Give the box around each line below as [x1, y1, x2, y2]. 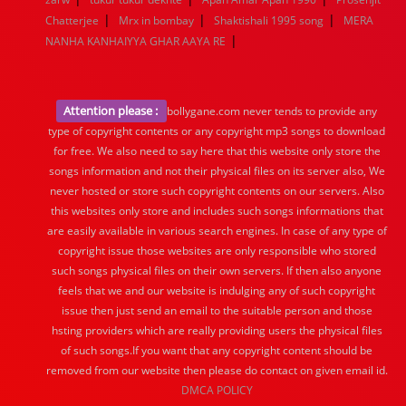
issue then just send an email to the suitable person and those [61, 303, 372, 318]
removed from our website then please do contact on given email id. [45, 362, 388, 378]
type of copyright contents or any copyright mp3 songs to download [48, 123, 385, 139]
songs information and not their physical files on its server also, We [48, 163, 385, 179]
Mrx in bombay [119, 13, 194, 28]
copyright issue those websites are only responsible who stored [57, 243, 376, 258]
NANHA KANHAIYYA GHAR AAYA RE [45, 34, 226, 49]
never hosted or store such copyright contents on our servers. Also [49, 183, 384, 198]
